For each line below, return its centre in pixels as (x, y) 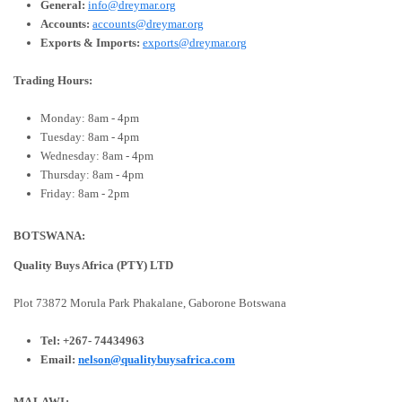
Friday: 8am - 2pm (85, 193)
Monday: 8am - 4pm (90, 118)
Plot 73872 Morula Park (73, 302)
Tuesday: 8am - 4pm (90, 136)
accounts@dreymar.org (148, 23)
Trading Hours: (53, 80)
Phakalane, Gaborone (184, 302)
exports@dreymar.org (195, 42)
